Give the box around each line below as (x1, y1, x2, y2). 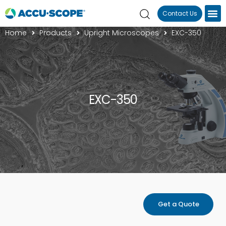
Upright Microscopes (84, 28, 159, 38)
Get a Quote (157, 199, 199, 209)
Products (39, 28, 72, 38)
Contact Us (162, 9, 197, 18)
